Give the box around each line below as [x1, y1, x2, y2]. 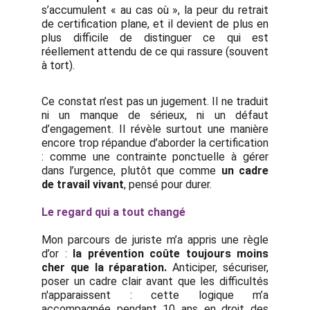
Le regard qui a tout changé [42, 206, 185, 219]
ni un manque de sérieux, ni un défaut [42, 109, 268, 122]
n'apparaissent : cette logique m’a [42, 289, 268, 302]
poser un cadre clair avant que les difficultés [42, 275, 268, 288]
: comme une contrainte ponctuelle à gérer [42, 150, 268, 163]
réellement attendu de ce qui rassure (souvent [42, 45, 268, 58]
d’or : [42, 247, 73, 260]
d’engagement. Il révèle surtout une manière [42, 122, 268, 136]
